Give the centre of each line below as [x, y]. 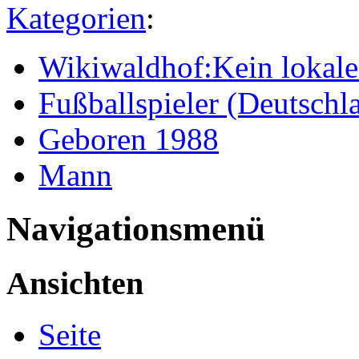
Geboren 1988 [129, 139]
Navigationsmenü [136, 228]
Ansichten [75, 283]
